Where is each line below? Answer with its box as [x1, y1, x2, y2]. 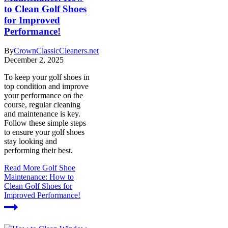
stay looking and [4, 137, 57, 146]
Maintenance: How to [4, 173, 74, 182]
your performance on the [4, 91, 83, 100]
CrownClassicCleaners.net [14, 46, 99, 55]
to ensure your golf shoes [4, 128, 84, 137]
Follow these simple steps [4, 119, 86, 128]
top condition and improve [4, 82, 89, 91]
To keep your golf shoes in [4, 73, 90, 82]
